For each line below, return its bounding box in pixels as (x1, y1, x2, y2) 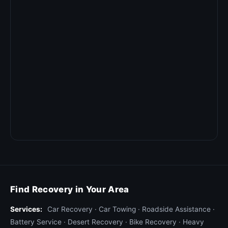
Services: (10, 205, 42, 213)
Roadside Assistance (142, 205, 211, 213)
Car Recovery (47, 205, 93, 213)
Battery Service (10, 218, 62, 226)
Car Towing (99, 205, 136, 213)
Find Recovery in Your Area (10, 184, 129, 194)
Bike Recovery (129, 218, 177, 226)
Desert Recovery (68, 218, 123, 226)
